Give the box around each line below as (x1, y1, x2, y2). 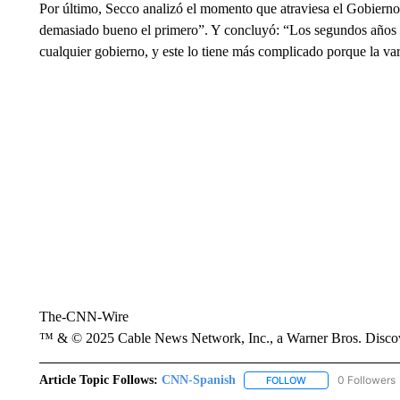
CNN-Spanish (161, 373, 236, 387)
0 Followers (337, 373, 396, 387)
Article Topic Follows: (38, 373, 158, 387)
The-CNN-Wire (38, 309, 129, 324)
